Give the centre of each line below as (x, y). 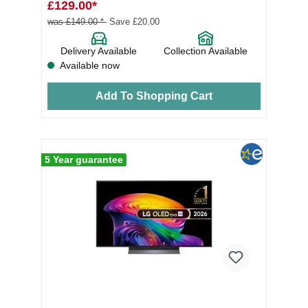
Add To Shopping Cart (154, 96)
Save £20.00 (134, 21)
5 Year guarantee (84, 159)
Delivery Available (99, 51)
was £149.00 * (77, 21)
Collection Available (205, 51)
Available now (89, 65)
